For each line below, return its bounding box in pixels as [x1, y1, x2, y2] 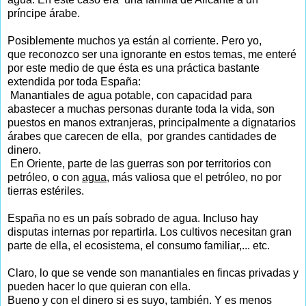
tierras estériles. [8, 184, 84, 197]
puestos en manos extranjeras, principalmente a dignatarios [8, 116, 296, 128]
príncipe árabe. [8, 7, 80, 19]
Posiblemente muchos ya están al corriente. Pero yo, [8, 34, 262, 46]
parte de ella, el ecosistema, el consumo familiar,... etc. [8, 239, 270, 251]
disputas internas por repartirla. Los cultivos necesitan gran [8, 225, 292, 238]
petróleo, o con [8, 171, 82, 183]
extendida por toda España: [8, 75, 141, 87]
